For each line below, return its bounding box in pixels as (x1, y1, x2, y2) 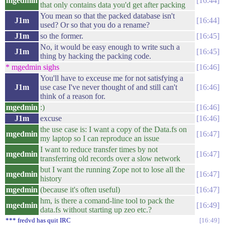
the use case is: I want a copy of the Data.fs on (40, 125, 187, 134)
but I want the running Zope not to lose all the (40, 165, 185, 174)
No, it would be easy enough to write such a (40, 43, 180, 51)
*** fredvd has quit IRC (6, 216, 71, 224)
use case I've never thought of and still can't (40, 83, 177, 91)
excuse (40, 114, 62, 123)
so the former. (40, 32, 83, 40)
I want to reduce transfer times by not (40, 145, 158, 154)
